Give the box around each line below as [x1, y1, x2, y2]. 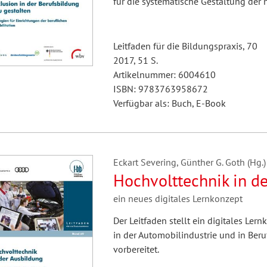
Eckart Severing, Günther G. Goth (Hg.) [113, 156, 266, 168]
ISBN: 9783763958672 [113, 83, 208, 95]
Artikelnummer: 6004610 [113, 69, 216, 80]
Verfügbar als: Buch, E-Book [113, 97, 226, 109]
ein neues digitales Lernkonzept [113, 193, 243, 204]
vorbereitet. [113, 243, 159, 255]
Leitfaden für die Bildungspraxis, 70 [113, 40, 257, 52]
